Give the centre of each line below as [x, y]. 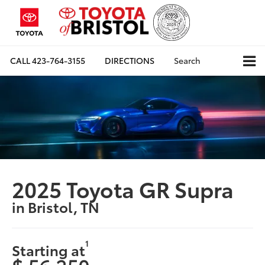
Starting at [49, 249]
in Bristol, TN [56, 206]
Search [187, 60]
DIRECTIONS [130, 60]
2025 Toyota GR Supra [123, 188]
